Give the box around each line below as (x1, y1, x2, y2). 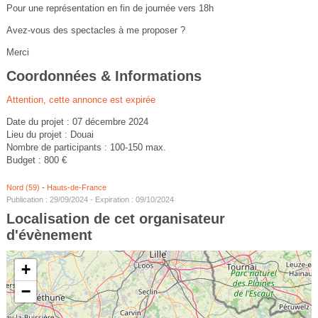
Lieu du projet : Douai (6, 128, 94, 140)
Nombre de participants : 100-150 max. (6, 141, 166, 153)
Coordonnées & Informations (6, 67, 202, 84)
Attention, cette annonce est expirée (6, 94, 155, 105)
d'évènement (6, 226, 92, 243)
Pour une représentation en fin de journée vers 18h (6, 2, 214, 13)
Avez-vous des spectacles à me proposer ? (6, 24, 185, 35)
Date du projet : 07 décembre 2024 (6, 116, 148, 127)
